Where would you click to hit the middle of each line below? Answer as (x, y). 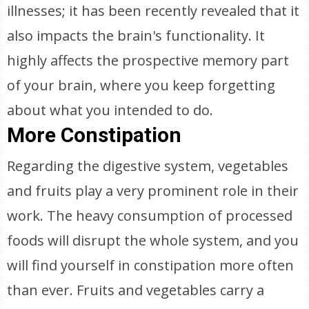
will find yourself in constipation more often (151, 265)
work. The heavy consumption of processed (150, 216)
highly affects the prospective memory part (148, 60)
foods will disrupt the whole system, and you (153, 240)
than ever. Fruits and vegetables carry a (136, 290)
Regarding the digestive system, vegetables (148, 166)
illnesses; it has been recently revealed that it (153, 11)
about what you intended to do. (110, 110)
